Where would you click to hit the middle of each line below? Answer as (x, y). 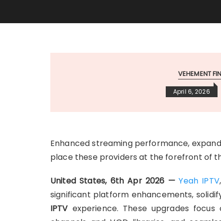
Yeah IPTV (199, 181)
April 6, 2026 (191, 92)
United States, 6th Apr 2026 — (113, 181)
